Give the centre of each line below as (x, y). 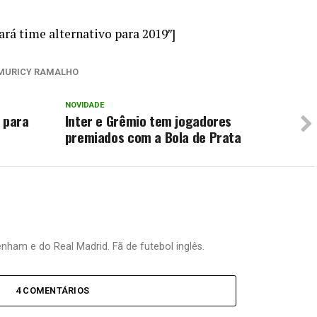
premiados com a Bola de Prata (153, 137)
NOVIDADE (85, 105)
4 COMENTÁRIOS (52, 291)
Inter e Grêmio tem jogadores (148, 121)
